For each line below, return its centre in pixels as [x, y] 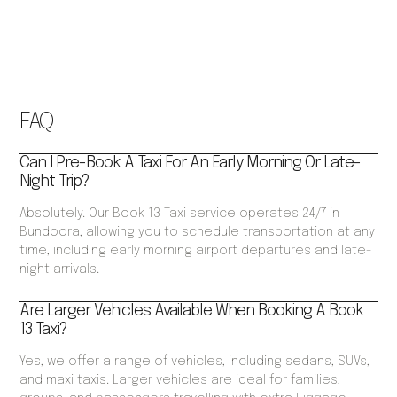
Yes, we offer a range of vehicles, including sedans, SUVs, [195, 362]
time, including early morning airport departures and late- [196, 251]
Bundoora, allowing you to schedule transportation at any [198, 233]
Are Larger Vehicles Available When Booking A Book [192, 311]
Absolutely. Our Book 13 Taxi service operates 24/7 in [180, 214]
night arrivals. [60, 270]
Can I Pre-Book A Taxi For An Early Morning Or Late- [191, 163]
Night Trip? [55, 182]
